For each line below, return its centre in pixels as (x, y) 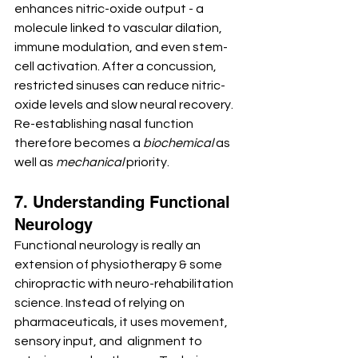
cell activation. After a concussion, (117, 67)
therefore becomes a (79, 143)
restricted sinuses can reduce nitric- (120, 86)
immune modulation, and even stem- (121, 48)
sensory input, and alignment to (109, 342)
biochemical (178, 143)
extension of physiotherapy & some (119, 265)
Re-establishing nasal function (105, 124)
